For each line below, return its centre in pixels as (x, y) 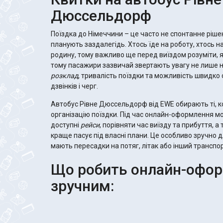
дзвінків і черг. (74, 86)
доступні (66, 125)
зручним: (82, 186)
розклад (64, 75)
